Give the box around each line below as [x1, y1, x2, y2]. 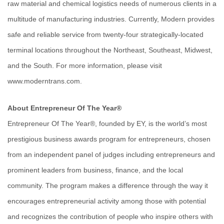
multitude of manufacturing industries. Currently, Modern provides [7, 15, 214, 23]
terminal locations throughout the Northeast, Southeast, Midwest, [7, 46, 212, 54]
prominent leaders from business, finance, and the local [7, 165, 183, 174]
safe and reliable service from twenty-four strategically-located [7, 30, 203, 39]
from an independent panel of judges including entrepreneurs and [7, 150, 215, 158]
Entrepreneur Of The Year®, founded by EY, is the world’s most [7, 119, 207, 127]
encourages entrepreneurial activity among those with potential [7, 196, 206, 205]
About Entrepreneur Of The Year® [7, 103, 121, 112]
